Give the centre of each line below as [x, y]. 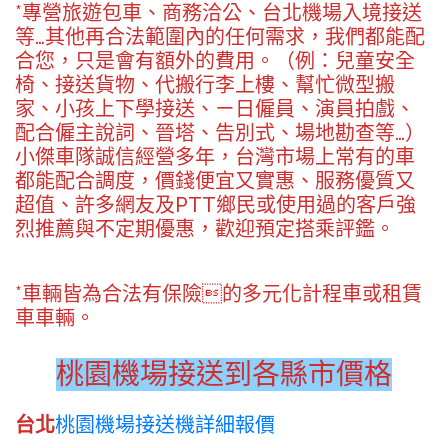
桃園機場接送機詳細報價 [165, 424]
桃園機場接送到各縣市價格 [224, 374]
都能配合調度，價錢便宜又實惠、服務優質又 [215, 180]
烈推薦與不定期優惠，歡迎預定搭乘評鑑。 [205, 228]
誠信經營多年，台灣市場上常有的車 [255, 156]
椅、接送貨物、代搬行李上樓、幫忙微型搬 [205, 84]
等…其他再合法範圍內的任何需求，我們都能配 [220, 36]
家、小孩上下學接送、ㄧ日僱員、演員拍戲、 [215, 108]
